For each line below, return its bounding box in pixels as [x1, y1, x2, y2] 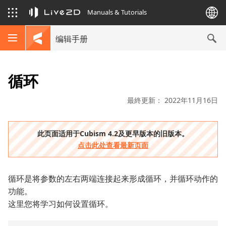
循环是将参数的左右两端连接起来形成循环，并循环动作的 [8, 173, 218, 184]
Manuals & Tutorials [87, 7, 147, 17]
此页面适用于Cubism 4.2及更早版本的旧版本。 [37, 129, 189, 138]
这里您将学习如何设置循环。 [8, 198, 113, 209]
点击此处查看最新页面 [78, 140, 148, 150]
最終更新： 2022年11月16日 [127, 95, 218, 105]
